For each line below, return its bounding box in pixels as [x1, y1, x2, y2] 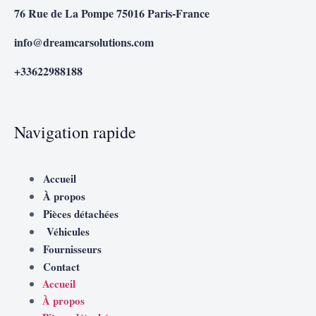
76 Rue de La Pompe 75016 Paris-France [14, 4, 209, 21]
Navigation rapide [14, 120, 136, 143]
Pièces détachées [43, 205, 119, 221]
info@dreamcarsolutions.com [14, 33, 154, 50]
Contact [43, 258, 80, 274]
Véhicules [43, 223, 90, 239]
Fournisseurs [43, 241, 102, 257]
